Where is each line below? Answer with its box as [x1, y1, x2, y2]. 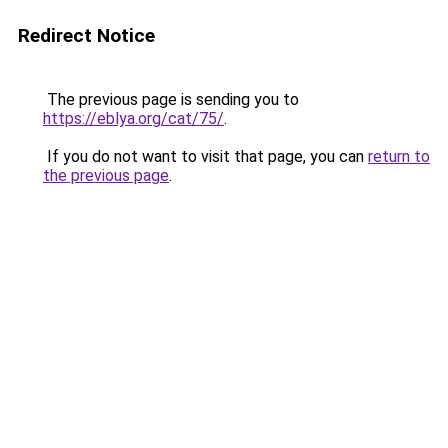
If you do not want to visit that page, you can [43, 147, 368, 166]
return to [368, 147, 430, 166]
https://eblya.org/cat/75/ [43, 109, 224, 128]
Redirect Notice [18, 24, 155, 47]
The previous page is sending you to [43, 90, 299, 109]
